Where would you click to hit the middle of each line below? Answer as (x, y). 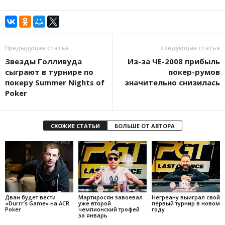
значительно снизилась (172, 82)
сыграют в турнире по (49, 72)
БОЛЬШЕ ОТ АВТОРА (144, 126)
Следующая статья (190, 48)
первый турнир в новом (186, 203)
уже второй (94, 203)
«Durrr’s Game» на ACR (37, 203)
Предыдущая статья (37, 48)
